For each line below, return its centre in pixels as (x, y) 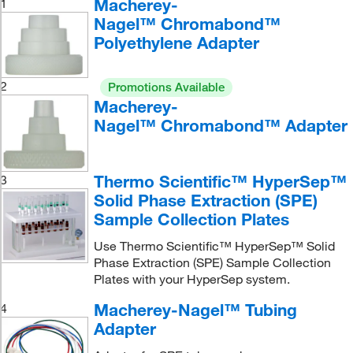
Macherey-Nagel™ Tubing (195, 309)
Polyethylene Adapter (176, 43)
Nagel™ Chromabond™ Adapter (220, 126)
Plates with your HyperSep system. (191, 279)
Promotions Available (166, 87)
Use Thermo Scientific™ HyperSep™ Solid (214, 245)
